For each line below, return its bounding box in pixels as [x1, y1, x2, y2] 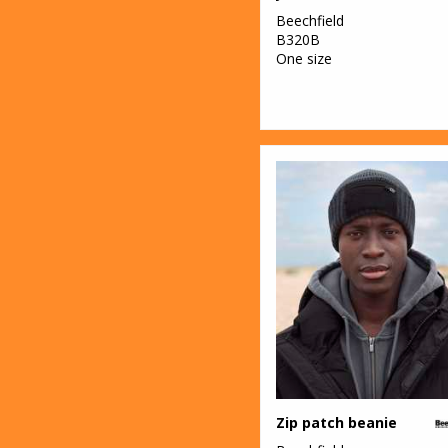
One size [276, 48, 332, 68]
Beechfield [276, 10, 344, 30]
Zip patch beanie [276, 412, 397, 432]
